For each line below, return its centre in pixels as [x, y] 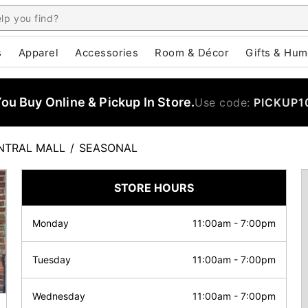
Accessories [107, 53]
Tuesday [52, 260]
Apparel [38, 53]
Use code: [224, 102]
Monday [51, 223]
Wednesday [59, 296]
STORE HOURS [154, 188]
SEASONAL [108, 148]
